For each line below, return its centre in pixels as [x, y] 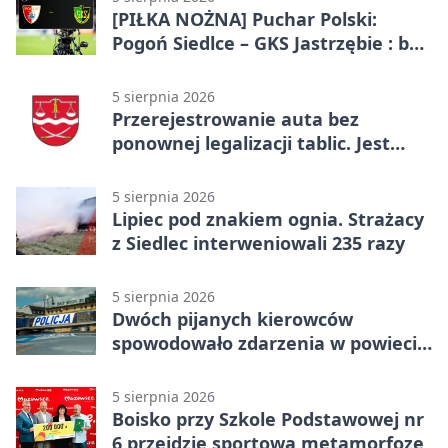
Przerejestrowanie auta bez [235, 118]
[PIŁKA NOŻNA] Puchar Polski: [244, 18]
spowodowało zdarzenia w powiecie [270, 342]
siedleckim [159, 366]
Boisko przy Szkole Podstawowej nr [268, 418]
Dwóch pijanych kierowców [232, 318]
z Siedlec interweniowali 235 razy [258, 242]
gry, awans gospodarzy [213, 66]
